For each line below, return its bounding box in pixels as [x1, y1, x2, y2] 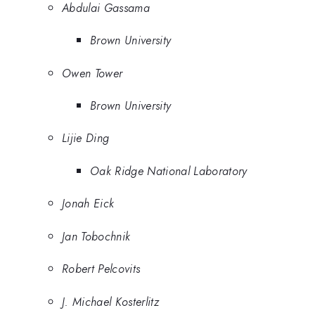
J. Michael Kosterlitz [62, 292, 159, 310]
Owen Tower [62, 64, 123, 82]
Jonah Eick [62, 195, 115, 212]
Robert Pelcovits [62, 260, 141, 278]
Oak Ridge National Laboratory [90, 162, 247, 179]
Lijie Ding [62, 129, 110, 147]
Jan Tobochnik [62, 227, 131, 245]
